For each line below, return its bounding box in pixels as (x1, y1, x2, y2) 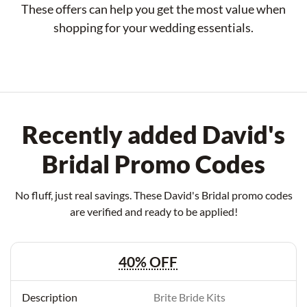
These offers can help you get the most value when (21, 1, 286, 16)
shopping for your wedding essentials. (53, 20, 254, 35)
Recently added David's (22, 119, 285, 149)
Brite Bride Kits (153, 291, 225, 304)
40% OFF (119, 253, 177, 270)
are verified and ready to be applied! (69, 205, 238, 218)
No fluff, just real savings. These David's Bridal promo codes (14, 188, 293, 201)
